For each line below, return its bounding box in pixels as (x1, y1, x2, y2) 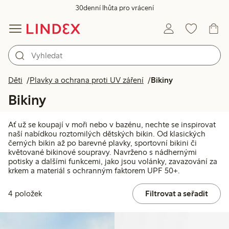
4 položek (8, 189, 42, 199)
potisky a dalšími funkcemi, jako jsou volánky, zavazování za (8, 156, 217, 167)
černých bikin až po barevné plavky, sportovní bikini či (8, 138, 197, 148)
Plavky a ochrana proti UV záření (30, 75, 144, 85)
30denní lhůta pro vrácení (75, 4, 154, 12)
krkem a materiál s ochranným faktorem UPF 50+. (8, 166, 180, 176)
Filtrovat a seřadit (145, 189, 208, 199)
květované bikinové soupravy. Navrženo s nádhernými (8, 147, 197, 157)
